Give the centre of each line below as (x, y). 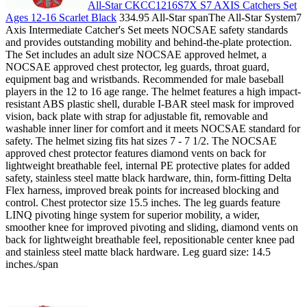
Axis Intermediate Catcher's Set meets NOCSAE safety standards (147, 30)
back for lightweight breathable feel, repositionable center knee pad (150, 240)
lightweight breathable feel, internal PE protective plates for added (148, 166)
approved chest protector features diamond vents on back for (136, 153)
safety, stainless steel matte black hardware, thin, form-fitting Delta (148, 178)
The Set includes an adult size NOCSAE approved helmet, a (136, 55)
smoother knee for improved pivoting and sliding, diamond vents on (152, 228)
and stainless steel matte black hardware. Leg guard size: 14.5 (138, 252)
